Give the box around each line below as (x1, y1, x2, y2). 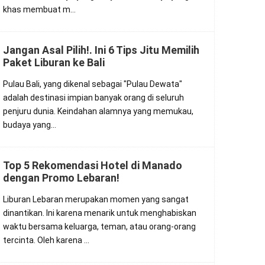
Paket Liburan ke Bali (3, 56, 105, 69)
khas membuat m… (3, 5, 76, 14)
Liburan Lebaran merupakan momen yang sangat (3, 195, 189, 204)
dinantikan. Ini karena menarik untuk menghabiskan (3, 208, 196, 218)
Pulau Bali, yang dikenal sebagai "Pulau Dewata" (3, 79, 182, 89)
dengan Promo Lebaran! (3, 172, 119, 184)
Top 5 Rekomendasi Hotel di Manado (3, 159, 182, 172)
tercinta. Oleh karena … (3, 235, 89, 245)
